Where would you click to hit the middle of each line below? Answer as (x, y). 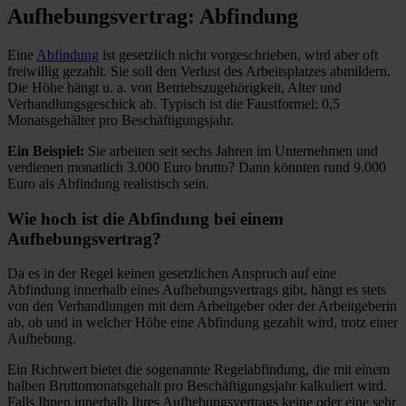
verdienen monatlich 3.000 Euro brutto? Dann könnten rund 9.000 (197, 167)
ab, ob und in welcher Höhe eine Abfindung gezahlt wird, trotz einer (203, 323)
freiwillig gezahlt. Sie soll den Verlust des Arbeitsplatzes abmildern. (199, 71)
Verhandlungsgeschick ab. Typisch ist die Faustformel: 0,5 (174, 103)
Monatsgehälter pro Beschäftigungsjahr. (121, 120)
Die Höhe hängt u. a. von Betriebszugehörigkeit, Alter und (174, 87)
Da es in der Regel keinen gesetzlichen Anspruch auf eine (172, 274)
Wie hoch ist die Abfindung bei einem (145, 218)
